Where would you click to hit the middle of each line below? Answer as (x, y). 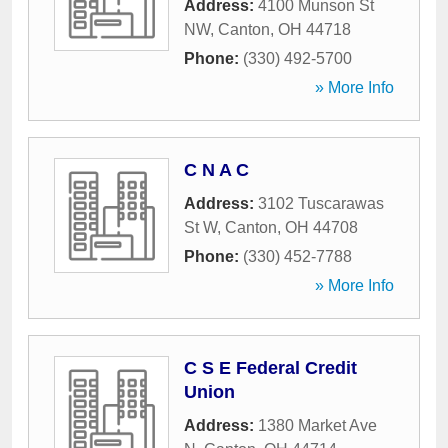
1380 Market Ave (317, 425)
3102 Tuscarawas (321, 203)
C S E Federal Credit (270, 368)
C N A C (216, 170)
